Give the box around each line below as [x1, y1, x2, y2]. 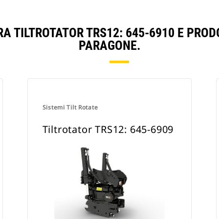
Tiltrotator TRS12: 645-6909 [42, 123, 174, 136]
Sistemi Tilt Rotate [42, 103, 98, 111]
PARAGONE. [78, 38, 141, 53]
